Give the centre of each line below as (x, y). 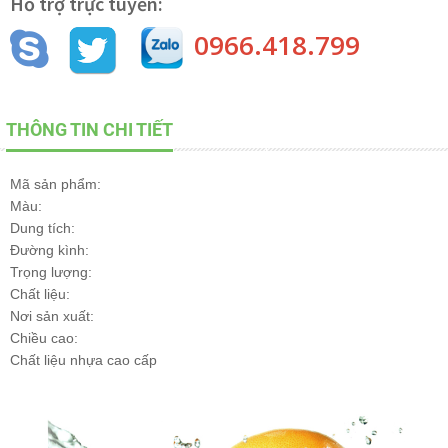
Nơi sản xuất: (52, 316)
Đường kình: (49, 250)
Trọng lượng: (51, 272)
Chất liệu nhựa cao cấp (83, 360)
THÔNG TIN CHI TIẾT (89, 130)
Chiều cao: (44, 338)
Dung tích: (44, 228)
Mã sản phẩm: (55, 184)
